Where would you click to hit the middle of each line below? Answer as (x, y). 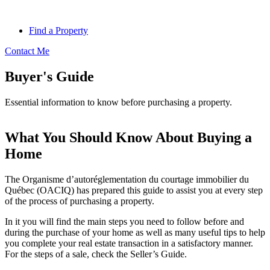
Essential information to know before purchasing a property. (118, 102)
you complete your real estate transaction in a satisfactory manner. (129, 243)
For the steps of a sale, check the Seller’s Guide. (96, 254)
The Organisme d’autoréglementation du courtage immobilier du (127, 179)
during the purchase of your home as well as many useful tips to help (135, 232)
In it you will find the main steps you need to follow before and (124, 221)
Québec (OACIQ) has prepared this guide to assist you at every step (134, 190)
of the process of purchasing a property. (80, 201)
